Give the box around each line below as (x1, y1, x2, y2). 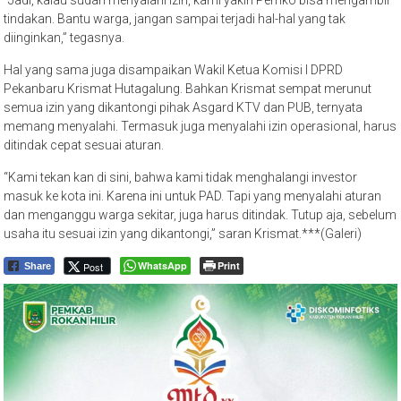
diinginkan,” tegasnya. (4, 30, 125, 45)
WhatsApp (138, 258, 188, 272)
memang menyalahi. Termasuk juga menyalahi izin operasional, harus (4, 118, 397, 133)
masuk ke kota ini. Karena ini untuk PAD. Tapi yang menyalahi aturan (4, 188, 382, 203)
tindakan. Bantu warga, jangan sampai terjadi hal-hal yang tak (4, 11, 346, 26)
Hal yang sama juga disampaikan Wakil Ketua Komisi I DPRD (4, 62, 344, 77)
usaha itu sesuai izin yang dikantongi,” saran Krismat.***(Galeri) (4, 226, 363, 241)
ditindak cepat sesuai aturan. (4, 137, 165, 152)
